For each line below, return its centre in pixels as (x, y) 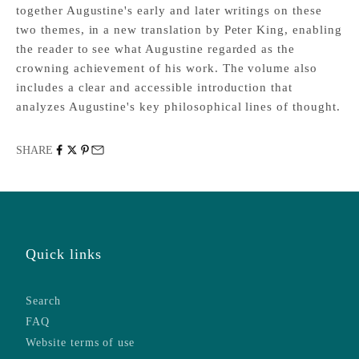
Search (43, 301)
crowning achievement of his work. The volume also (167, 68)
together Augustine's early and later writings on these (169, 10)
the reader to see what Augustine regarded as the (156, 48)
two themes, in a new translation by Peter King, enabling (179, 29)
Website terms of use (81, 342)
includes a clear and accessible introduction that (155, 87)
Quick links (64, 254)
